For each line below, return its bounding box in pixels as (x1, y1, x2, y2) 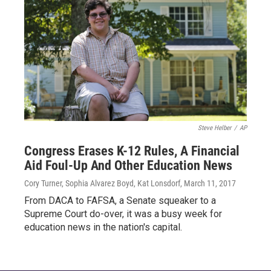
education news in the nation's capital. (24, 221, 182, 233)
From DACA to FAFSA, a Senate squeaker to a (24, 195, 216, 207)
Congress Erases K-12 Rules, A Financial (24, 143, 240, 159)
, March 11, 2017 (180, 178, 236, 189)
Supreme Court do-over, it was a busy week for (24, 208, 222, 220)
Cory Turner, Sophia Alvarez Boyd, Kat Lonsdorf (24, 178, 180, 189)
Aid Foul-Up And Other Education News (24, 158, 232, 174)
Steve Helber (198, 124, 231, 132)
